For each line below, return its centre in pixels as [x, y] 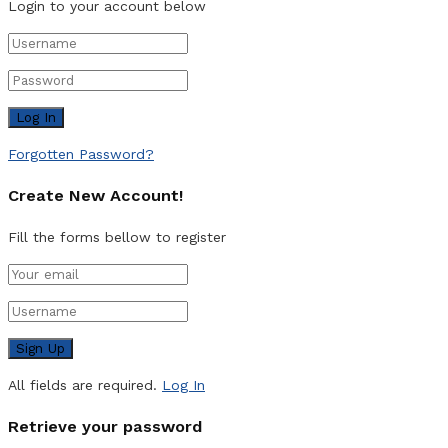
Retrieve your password [105, 427]
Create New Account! [95, 196]
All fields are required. [82, 384]
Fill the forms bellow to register [117, 236]
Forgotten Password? [81, 154]
